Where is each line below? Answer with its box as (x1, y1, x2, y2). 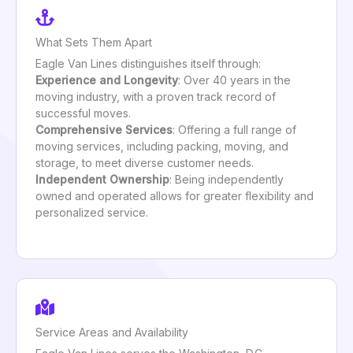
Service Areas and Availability (35, 325, 188, 339)
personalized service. (35, 205, 148, 219)
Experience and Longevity (35, 72, 178, 87)
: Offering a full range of (173, 122, 296, 136)
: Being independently (169, 172, 284, 186)
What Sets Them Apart (35, 35, 152, 49)
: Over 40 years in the (178, 72, 291, 87)
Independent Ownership (35, 172, 169, 186)
